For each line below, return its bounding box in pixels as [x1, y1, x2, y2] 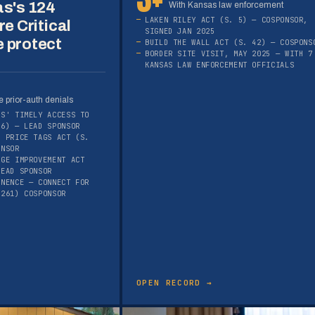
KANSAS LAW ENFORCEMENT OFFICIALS [145, 60, 295, 70]
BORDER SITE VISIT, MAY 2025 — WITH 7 [145, 49, 313, 59]
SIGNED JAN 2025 [145, 26, 215, 37]
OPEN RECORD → [136, 278, 213, 288]
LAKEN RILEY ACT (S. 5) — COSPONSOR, [145, 15, 309, 25]
